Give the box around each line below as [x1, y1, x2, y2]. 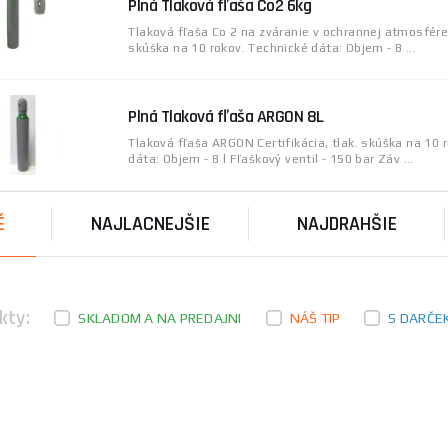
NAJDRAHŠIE [296, 211, 397, 237]
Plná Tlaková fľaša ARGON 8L [128, 104, 324, 128]
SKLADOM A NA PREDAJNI [78, 310, 242, 326]
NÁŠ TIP [289, 310, 341, 326]
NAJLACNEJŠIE [90, 211, 210, 237]
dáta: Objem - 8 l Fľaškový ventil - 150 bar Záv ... [128, 151, 414, 166]
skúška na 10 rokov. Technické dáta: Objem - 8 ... [128, 40, 417, 55]
